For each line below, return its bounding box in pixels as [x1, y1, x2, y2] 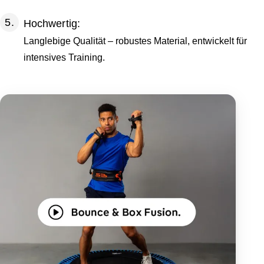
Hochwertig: [24, 18, 80, 29]
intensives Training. [24, 52, 105, 62]
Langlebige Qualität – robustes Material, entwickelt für [24, 36, 247, 46]
